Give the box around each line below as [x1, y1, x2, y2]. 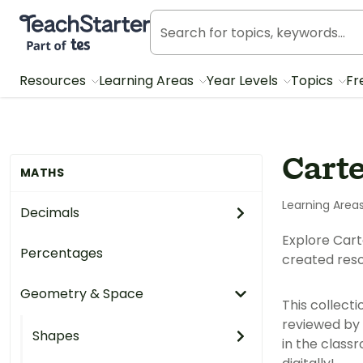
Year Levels [207, 71, 281, 90]
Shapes [32, 327, 79, 345]
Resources [19, 71, 89, 90]
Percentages [20, 244, 103, 263]
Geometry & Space [20, 284, 143, 303]
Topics [291, 71, 336, 90]
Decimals [20, 203, 79, 222]
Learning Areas [99, 71, 197, 90]
